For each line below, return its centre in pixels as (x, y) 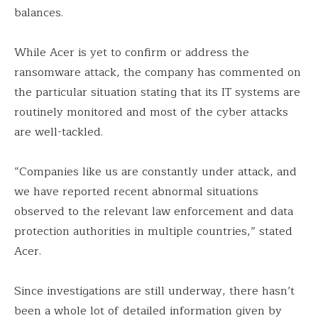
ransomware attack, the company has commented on (158, 73)
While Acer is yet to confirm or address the (132, 53)
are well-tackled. (59, 132)
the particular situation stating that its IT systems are (157, 93)
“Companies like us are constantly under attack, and (155, 172)
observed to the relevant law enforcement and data (154, 212)
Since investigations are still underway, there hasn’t (154, 291)
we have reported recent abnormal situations (136, 192)
